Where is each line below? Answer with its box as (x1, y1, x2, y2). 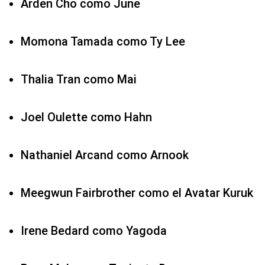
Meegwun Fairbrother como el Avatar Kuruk (21, 186, 253, 201)
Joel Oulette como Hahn (21, 110, 152, 125)
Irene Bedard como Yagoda (21, 224, 167, 238)
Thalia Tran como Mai (21, 72, 137, 87)
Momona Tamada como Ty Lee (21, 34, 185, 49)
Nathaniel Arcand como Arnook (21, 148, 189, 163)
